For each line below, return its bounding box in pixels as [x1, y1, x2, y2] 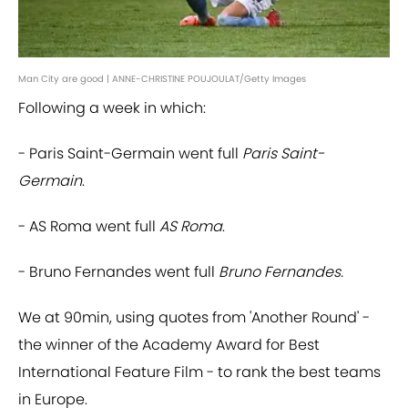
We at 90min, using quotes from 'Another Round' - [18, 307, 370, 329]
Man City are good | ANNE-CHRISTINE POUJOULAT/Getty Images [18, 72, 306, 87]
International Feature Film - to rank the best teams [18, 362, 381, 383]
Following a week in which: [18, 97, 206, 119]
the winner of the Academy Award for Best [18, 334, 320, 356]
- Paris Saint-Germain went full [18, 143, 242, 165]
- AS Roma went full [18, 216, 159, 238]
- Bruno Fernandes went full [18, 261, 215, 283]
